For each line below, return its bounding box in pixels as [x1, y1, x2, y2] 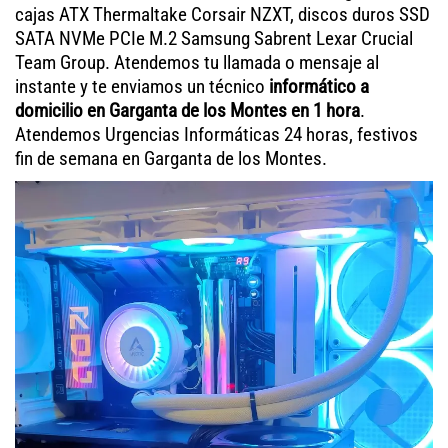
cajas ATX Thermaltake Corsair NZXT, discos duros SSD [15, 2, 430, 26]
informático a [269, 74, 369, 98]
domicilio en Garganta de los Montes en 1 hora [15, 98, 360, 122]
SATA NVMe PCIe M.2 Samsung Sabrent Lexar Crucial [15, 26, 413, 50]
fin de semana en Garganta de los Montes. [15, 146, 327, 170]
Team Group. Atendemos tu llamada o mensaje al [15, 50, 379, 74]
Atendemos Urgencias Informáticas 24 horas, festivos [15, 122, 418, 146]
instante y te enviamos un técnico [15, 74, 269, 98]
